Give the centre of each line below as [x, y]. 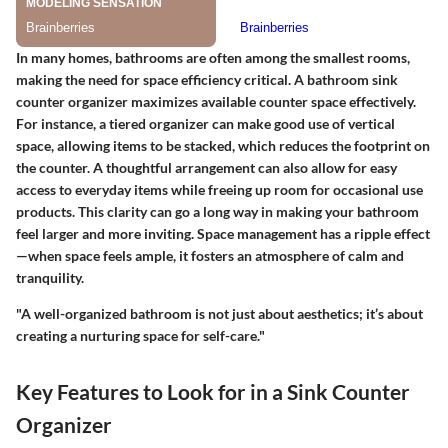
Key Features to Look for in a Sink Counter [213, 392]
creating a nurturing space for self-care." [140, 336]
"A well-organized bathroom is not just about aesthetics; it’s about [219, 314]
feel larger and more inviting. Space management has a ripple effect [223, 234]
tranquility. [50, 278]
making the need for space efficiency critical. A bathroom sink [207, 80]
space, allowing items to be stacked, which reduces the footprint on [223, 146]
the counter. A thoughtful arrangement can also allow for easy [206, 168]
